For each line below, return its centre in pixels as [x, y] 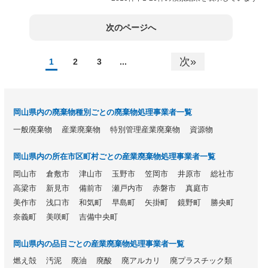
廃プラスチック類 [201, 261]
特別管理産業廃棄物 [145, 130]
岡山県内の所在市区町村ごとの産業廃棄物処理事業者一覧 [114, 156]
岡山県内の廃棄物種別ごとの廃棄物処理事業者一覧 [102, 112]
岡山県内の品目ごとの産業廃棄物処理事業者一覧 [98, 243]
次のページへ [131, 27]
